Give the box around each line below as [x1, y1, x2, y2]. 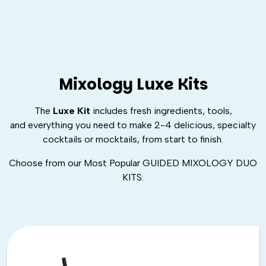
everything [28, 119, 73, 131]
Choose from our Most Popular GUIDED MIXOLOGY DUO [9, 157, 257, 169]
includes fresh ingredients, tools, [92, 105, 232, 117]
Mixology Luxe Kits [58, 74, 208, 96]
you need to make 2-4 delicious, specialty [73, 119, 256, 131]
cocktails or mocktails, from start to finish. [43, 134, 223, 145]
